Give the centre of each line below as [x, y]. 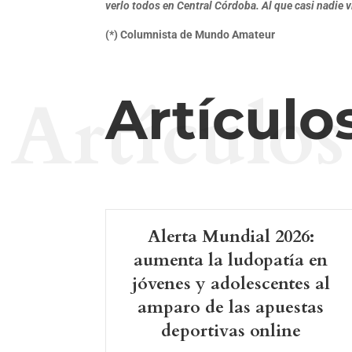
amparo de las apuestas [231, 308]
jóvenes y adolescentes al [231, 284]
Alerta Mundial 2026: [231, 237]
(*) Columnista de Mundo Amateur [192, 35]
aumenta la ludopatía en [231, 260]
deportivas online [231, 331]
